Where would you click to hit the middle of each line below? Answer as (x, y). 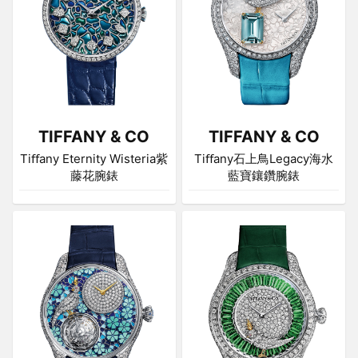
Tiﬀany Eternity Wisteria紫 (94, 158)
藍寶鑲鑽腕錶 (264, 175)
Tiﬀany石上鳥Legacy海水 (264, 158)
